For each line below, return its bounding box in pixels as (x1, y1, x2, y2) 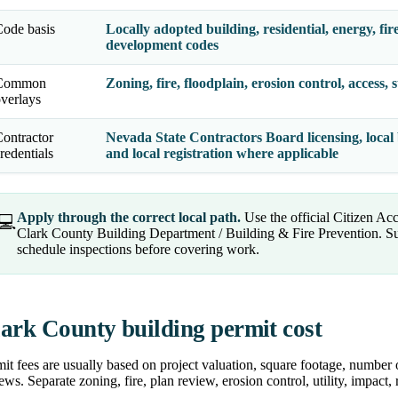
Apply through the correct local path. (17, 210, 241, 226)
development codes (106, 37, 219, 53)
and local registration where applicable (106, 146, 338, 162)
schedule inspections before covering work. (17, 242, 259, 258)
